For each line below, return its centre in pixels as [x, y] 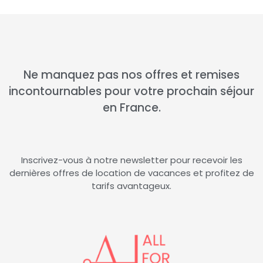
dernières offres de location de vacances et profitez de [131, 173]
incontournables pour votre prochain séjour [131, 92]
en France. [131, 108]
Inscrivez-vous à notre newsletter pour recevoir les [131, 160]
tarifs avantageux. [131, 186]
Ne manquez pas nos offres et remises [131, 75]
